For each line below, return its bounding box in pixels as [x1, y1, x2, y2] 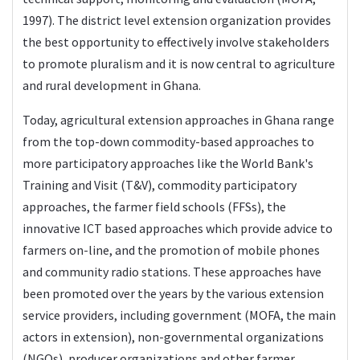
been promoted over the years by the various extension [22, 284, 324, 301]
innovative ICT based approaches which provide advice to [22, 219, 333, 236]
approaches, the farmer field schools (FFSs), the [22, 198, 286, 215]
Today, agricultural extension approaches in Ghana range [22, 111, 334, 128]
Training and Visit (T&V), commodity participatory [22, 176, 297, 193]
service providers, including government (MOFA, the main [22, 306, 336, 323]
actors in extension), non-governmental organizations [22, 328, 324, 345]
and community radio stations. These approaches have [22, 263, 321, 280]
